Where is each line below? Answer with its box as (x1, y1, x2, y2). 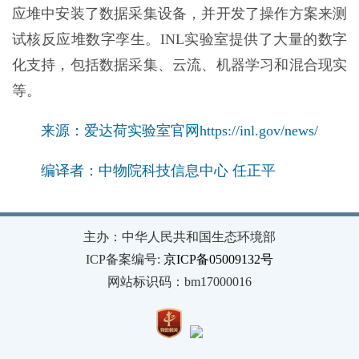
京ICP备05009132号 (163, 252, 273, 266)
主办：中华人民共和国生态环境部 (83, 229, 276, 244)
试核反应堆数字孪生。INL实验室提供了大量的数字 (11, 31, 348, 48)
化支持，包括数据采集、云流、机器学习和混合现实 (11, 57, 348, 74)
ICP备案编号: (86, 252, 163, 266)
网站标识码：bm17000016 (107, 274, 252, 288)
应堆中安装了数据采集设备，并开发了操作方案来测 (11, 6, 348, 22)
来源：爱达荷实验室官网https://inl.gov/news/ (40, 123, 318, 139)
